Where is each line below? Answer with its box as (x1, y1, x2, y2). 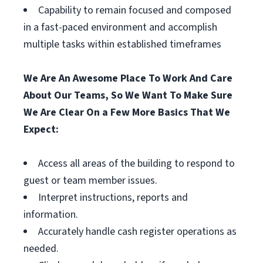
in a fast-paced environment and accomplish (23, 20, 217, 35)
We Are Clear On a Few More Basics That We (23, 105, 230, 120)
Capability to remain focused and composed (38, 3, 231, 18)
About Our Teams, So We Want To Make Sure (23, 88, 232, 103)
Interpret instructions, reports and (38, 190, 188, 205)
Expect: (23, 122, 59, 137)
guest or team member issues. (23, 173, 157, 188)
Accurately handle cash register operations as (38, 224, 237, 239)
